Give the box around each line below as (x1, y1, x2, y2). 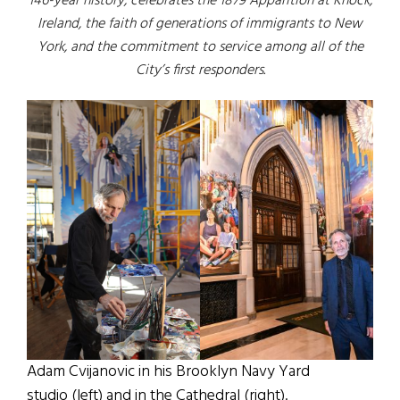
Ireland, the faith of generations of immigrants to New (37, 12, 362, 37)
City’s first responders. (135, 59, 265, 83)
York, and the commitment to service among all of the (37, 36, 363, 60)
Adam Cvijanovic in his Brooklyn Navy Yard (27, 358, 310, 385)
